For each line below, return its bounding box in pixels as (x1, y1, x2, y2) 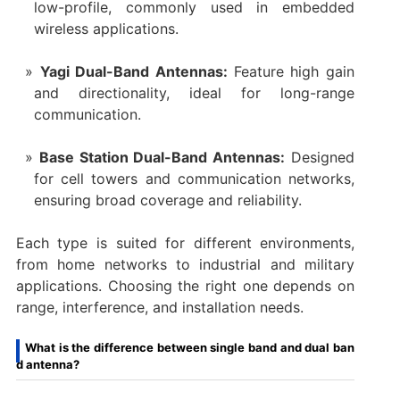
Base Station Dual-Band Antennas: (38, 147, 286, 166)
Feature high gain (233, 62, 355, 80)
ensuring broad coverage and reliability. (33, 190, 302, 209)
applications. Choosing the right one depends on (15, 276, 355, 295)
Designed (285, 147, 355, 166)
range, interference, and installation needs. (15, 297, 304, 316)
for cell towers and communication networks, (33, 169, 355, 187)
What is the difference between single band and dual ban (24, 339, 355, 354)
